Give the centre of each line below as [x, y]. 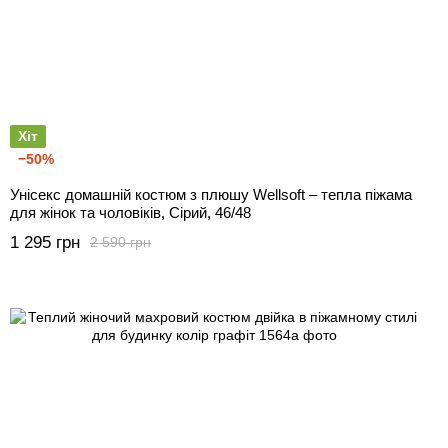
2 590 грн [120, 242]
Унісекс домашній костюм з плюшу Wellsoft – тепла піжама [211, 194]
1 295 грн [45, 242]
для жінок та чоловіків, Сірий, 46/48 [130, 212]
